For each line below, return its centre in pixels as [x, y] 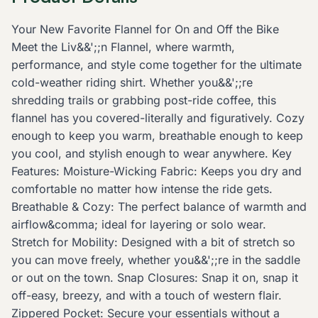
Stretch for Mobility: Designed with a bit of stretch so [153, 242]
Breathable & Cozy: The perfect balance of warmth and [159, 207]
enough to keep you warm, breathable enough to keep [157, 136]
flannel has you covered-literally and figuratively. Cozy [158, 118]
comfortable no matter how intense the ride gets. [142, 189]
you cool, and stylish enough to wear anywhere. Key [152, 154]
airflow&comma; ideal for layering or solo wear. [139, 225]
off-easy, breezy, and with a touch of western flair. [147, 296]
